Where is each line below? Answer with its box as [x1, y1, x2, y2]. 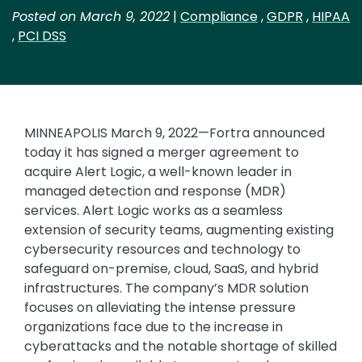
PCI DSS [18, 26, 66, 45]
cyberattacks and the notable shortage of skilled [24, 336, 337, 356]
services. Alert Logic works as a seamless [24, 200, 283, 220]
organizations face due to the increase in [24, 317, 283, 336]
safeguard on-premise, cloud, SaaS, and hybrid [24, 259, 318, 278]
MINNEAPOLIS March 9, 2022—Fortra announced [24, 123, 325, 142]
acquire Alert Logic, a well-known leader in [24, 162, 292, 181]
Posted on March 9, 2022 [12, 6, 170, 26]
